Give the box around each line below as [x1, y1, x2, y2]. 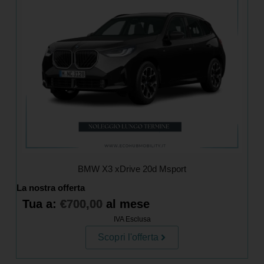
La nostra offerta [16, 182, 85, 193]
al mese [102, 197, 150, 210]
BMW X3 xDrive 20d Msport [78, 163, 186, 174]
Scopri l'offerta [98, 232, 159, 242]
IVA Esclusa [113, 214, 151, 223]
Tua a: [22, 197, 60, 210]
